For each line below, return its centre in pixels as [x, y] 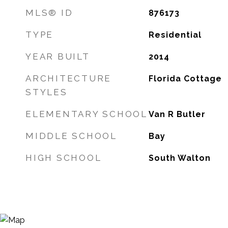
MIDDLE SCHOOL [71, 136]
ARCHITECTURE [68, 78]
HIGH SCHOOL [64, 158]
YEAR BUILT [58, 56]
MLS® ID [49, 13]
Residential [175, 35]
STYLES [47, 92]
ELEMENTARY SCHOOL [87, 114]
